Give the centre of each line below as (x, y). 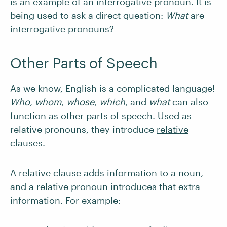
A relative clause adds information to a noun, (107, 173)
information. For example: (65, 200)
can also (189, 102)
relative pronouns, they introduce (83, 129)
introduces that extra (154, 186)
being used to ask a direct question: (88, 15)
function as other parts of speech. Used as (101, 116)
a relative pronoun (68, 186)
